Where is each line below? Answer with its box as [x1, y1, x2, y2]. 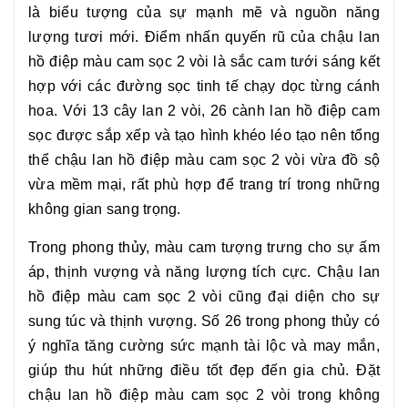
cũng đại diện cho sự [221, 289, 381, 305]
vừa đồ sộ [310, 152, 381, 168]
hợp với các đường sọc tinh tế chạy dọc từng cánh [28, 78, 380, 95]
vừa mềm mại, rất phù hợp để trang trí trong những [28, 177, 380, 193]
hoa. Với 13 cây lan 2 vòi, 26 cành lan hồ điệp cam [28, 103, 380, 119]
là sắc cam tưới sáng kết [209, 54, 380, 70]
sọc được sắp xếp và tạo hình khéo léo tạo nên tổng [28, 127, 380, 144]
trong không [291, 387, 380, 403]
